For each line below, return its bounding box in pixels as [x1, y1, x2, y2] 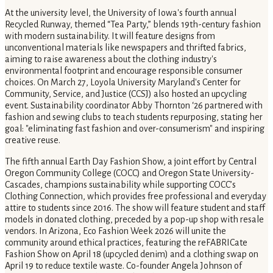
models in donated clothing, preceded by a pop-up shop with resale [5, 214, 264, 225]
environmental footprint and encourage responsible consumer [5, 66, 243, 76]
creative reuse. [5, 135, 60, 146]
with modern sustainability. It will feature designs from [5, 31, 215, 41]
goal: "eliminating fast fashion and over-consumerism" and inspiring [5, 124, 264, 134]
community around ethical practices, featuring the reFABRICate [5, 238, 247, 248]
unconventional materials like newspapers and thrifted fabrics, [5, 43, 246, 53]
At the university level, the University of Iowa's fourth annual [5, 8, 236, 18]
